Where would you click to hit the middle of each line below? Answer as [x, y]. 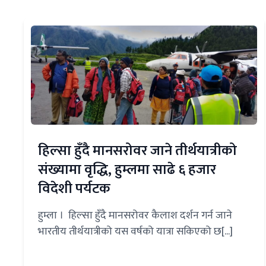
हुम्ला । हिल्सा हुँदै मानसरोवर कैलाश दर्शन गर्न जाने [135, 216]
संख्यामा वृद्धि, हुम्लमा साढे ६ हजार [127, 170]
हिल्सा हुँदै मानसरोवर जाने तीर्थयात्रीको [137, 151]
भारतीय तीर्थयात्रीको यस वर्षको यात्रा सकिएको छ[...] [135, 232]
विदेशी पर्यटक [74, 189]
